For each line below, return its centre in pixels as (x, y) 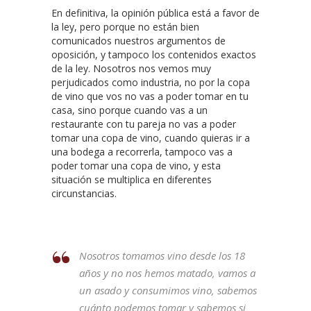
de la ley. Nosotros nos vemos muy (131, 68)
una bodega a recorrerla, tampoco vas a (142, 151)
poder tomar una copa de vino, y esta (136, 165)
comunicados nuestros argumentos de (138, 40)
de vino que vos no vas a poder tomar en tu (150, 96)
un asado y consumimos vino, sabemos (168, 290)
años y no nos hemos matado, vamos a (167, 272)
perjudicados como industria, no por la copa (151, 82)
